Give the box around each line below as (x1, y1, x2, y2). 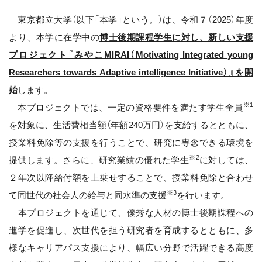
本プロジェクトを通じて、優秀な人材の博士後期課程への (9, 208, 253, 218)
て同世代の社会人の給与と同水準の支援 (9, 190, 167, 200)
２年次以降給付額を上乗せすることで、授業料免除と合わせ (9, 173, 253, 182)
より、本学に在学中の (9, 32, 99, 42)
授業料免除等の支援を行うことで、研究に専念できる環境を (9, 137, 253, 147)
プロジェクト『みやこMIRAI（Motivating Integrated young (9, 50, 253, 60)
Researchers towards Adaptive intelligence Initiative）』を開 (9, 67, 253, 77)
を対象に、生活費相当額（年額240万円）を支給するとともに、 (9, 120, 253, 130)
